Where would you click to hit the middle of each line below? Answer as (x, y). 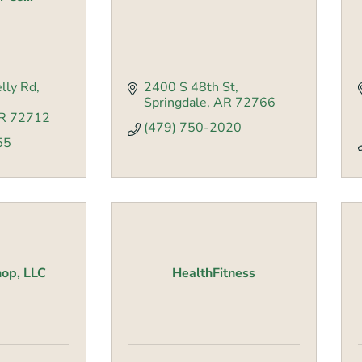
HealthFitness (214, 274)
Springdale (175, 103)
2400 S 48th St (189, 88)
